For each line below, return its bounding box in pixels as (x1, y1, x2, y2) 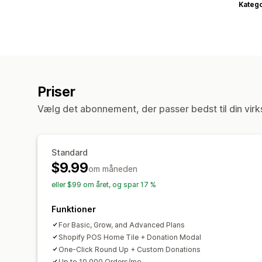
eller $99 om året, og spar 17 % (51, 180, 156, 189)
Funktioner (51, 204, 96, 214)
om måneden (88, 163, 137, 174)
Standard (51, 147, 88, 157)
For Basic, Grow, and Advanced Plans (58, 220, 185, 229)
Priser (37, 83, 75, 100)
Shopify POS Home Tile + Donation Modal (58, 232, 201, 242)
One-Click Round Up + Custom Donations (58, 244, 201, 254)
